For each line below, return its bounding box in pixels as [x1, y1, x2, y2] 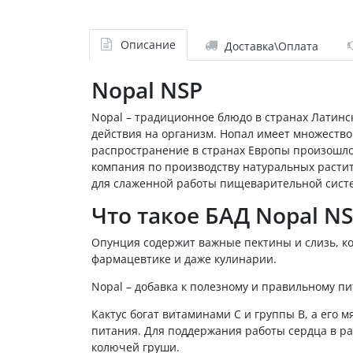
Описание [120, 37, 176, 53]
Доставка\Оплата [224, 38, 318, 54]
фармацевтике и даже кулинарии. [91, 251, 280, 266]
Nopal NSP [91, 74, 208, 105]
